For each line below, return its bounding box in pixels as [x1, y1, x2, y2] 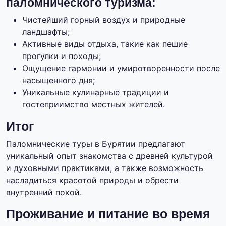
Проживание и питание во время [6, 207, 210, 221]
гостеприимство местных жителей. [22, 99, 165, 110]
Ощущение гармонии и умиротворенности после [22, 63, 220, 74]
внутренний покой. [6, 187, 82, 198]
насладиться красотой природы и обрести [6, 175, 179, 186]
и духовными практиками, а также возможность [6, 163, 203, 174]
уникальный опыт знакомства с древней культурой [6, 151, 213, 161]
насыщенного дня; [22, 75, 95, 86]
